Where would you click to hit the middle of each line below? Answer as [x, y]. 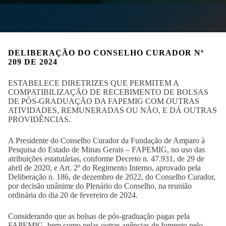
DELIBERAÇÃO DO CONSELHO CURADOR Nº [106, 53]
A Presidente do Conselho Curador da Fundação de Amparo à [106, 140]
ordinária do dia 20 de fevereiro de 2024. [74, 195]
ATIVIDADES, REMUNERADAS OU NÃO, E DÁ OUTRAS [112, 110]
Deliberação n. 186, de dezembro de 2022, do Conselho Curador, [112, 177]
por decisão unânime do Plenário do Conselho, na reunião [100, 186]
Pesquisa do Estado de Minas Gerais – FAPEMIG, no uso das [106, 150]
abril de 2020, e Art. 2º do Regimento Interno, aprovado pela [104, 168]
